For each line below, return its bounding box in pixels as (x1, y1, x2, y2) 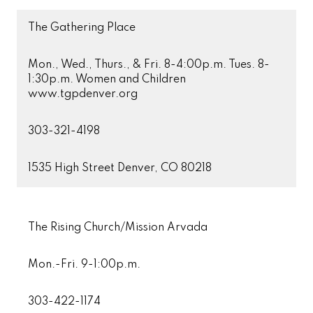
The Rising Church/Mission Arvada (28, 222, 208, 233)
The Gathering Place (28, 22, 136, 34)
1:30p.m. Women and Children (28, 74, 186, 85)
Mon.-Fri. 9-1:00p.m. (28, 259, 140, 270)
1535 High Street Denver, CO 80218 (28, 163, 212, 174)
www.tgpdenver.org (28, 89, 138, 100)
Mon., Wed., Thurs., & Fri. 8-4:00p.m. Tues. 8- (28, 59, 270, 71)
